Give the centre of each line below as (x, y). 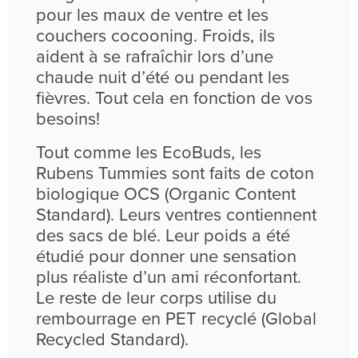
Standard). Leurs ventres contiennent (176, 215)
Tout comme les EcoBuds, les (149, 153)
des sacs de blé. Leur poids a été (163, 236)
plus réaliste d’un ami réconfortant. (169, 278)
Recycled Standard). (112, 340)
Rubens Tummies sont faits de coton (175, 174)
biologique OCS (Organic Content (166, 195)
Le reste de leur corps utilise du (156, 298)
